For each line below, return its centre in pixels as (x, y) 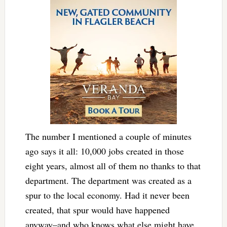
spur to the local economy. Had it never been (107, 195)
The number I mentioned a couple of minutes (108, 136)
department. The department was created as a (108, 180)
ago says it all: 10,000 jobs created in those (104, 151)
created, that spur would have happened (97, 210)
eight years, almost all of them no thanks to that (113, 165)
